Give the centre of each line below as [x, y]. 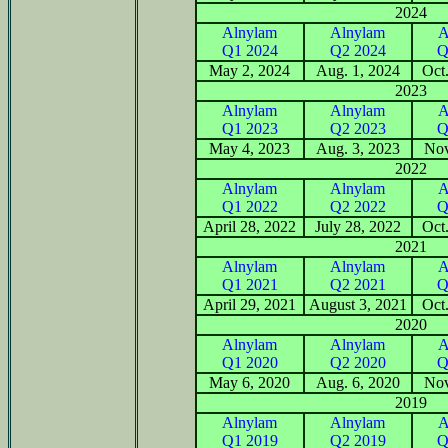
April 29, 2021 [249, 304]
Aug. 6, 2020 [357, 382]
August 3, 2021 [357, 304]
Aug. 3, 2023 [357, 148]
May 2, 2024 [249, 70]
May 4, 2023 [249, 148]
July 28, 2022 [357, 226]
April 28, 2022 [249, 226]
